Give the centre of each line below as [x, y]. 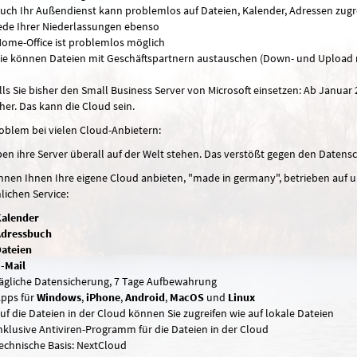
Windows [59, 298]
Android [145, 298]
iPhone [103, 298]
